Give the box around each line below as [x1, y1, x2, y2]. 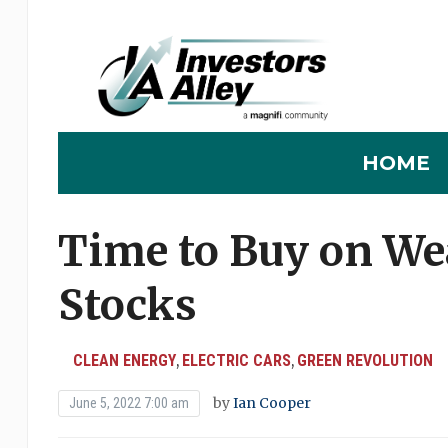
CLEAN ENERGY [72, 351, 176, 371]
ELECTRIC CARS [181, 351, 291, 371]
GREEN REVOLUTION [296, 351, 433, 371]
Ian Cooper [232, 394, 311, 413]
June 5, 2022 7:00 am [68, 395, 189, 412]
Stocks [57, 279, 197, 332]
